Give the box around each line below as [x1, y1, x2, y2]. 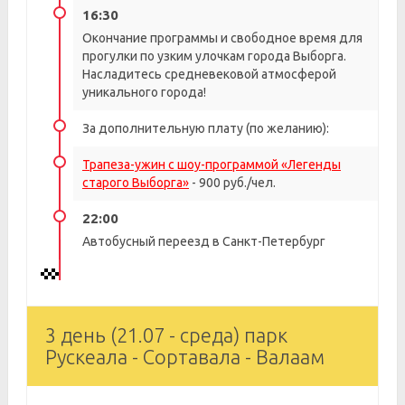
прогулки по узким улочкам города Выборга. [82, 49, 346, 63]
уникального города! [82, 85, 206, 99]
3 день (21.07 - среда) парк [45, 324, 287, 346]
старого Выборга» [82, 175, 189, 190]
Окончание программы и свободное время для [82, 31, 363, 45]
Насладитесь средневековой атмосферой [82, 67, 336, 81]
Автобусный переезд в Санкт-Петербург [82, 234, 325, 249]
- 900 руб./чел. [189, 175, 276, 190]
